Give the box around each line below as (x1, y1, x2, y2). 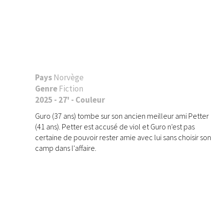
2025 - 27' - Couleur (35, 94, 105, 105)
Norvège (54, 72, 84, 83)
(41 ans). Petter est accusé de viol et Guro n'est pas (35, 121, 195, 131)
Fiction (59, 83, 83, 94)
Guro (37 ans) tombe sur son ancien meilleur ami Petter (35, 110, 209, 121)
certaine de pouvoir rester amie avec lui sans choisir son (35, 132, 211, 142)
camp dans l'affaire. (35, 143, 96, 153)
